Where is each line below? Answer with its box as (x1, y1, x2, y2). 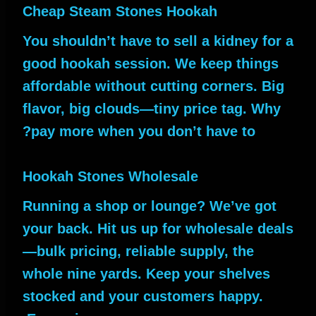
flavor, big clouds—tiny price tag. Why (23, 101, 281, 117)
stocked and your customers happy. (23, 288, 263, 305)
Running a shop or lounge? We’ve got (23, 198, 276, 214)
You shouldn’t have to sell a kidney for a (23, 33, 293, 49)
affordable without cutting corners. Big (23, 78, 284, 95)
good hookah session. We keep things (23, 56, 279, 72)
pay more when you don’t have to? (31, 123, 255, 140)
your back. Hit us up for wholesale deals (23, 221, 293, 237)
